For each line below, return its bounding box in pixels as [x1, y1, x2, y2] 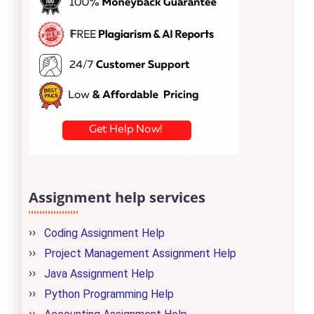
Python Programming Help [44, 287, 174, 301]
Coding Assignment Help [44, 226, 165, 240]
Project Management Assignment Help [44, 247, 236, 260]
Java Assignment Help [44, 267, 154, 280]
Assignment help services [29, 188, 205, 207]
